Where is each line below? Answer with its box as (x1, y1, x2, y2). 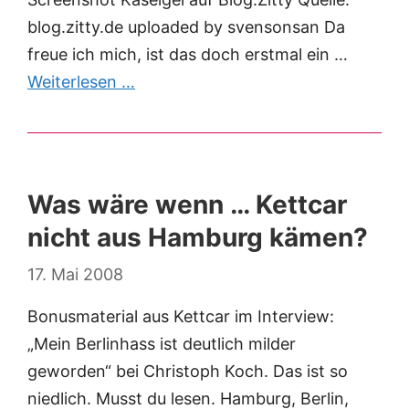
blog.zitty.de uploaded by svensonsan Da (27, 17, 345, 37)
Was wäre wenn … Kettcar (27, 189, 347, 221)
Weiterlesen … (27, 72, 135, 92)
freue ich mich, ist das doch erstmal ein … (27, 45, 348, 65)
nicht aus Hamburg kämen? (27, 222, 368, 254)
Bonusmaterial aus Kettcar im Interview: (27, 307, 334, 327)
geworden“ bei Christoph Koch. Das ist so (27, 362, 348, 382)
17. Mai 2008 (27, 265, 123, 285)
